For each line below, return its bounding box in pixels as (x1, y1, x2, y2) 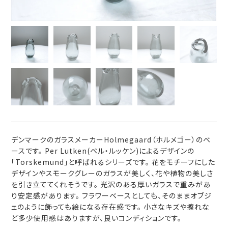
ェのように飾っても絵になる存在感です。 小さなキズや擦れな (11, 201, 210, 212)
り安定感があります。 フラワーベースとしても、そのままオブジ (11, 190, 212, 201)
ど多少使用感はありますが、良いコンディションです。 (11, 212, 182, 223)
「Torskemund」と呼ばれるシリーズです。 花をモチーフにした (11, 156, 216, 167)
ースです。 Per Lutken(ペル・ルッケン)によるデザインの (11, 145, 195, 156)
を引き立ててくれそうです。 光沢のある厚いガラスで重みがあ (11, 179, 211, 189)
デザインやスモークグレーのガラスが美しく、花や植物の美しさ (11, 167, 214, 178)
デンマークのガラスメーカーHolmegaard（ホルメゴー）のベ (11, 134, 211, 145)
